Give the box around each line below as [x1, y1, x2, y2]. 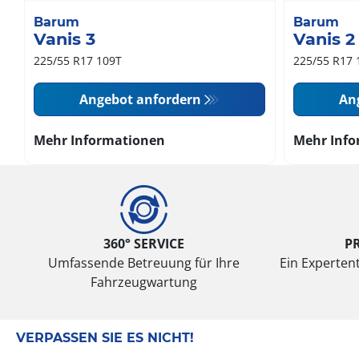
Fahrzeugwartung [90, 273, 197, 292]
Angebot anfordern [79, 91, 202, 109]
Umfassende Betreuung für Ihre [47, 254, 240, 272]
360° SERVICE [103, 235, 184, 253]
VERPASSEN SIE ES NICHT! [16, 330, 194, 346]
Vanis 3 [34, 29, 96, 50]
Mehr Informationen [34, 131, 166, 150]
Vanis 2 [292, 29, 355, 50]
